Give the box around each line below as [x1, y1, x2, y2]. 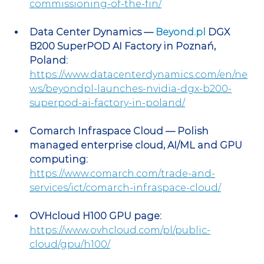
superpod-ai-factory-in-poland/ [29, 97, 185, 108]
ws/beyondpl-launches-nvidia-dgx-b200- [29, 82, 232, 94]
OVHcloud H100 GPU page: [29, 210, 161, 222]
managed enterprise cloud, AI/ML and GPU [29, 139, 245, 151]
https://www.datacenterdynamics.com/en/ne [29, 68, 247, 80]
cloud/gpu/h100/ [29, 238, 110, 250]
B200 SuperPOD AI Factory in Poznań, [29, 40, 218, 52]
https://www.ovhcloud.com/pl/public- [29, 224, 210, 236]
